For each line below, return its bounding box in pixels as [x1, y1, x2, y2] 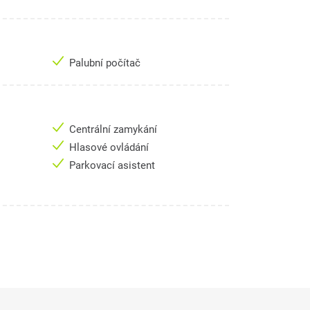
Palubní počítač [69, 57, 143, 70]
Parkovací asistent [69, 159, 158, 172]
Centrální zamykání [69, 123, 160, 136]
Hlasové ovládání [69, 141, 152, 154]
